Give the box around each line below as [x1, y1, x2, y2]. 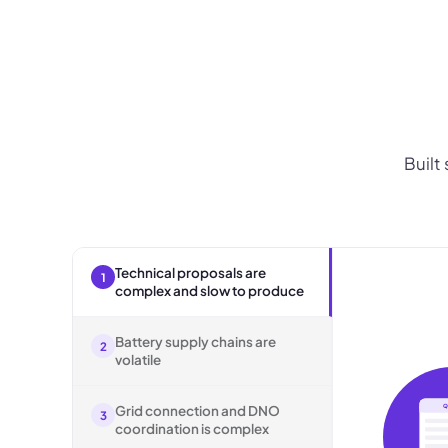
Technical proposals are [115, 264, 266, 281]
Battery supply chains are [115, 333, 276, 350]
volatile [115, 351, 161, 368]
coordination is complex [115, 420, 269, 437]
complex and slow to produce [115, 282, 304, 299]
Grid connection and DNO [115, 402, 280, 419]
